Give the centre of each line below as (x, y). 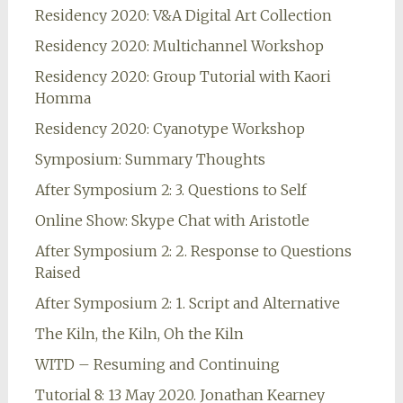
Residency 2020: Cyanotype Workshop (170, 129)
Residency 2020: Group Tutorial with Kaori (183, 77)
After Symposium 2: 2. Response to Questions (193, 251)
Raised (58, 273)
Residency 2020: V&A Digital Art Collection (183, 16)
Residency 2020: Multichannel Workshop (179, 46)
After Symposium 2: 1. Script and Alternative (187, 304)
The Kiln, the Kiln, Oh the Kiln (139, 334)
